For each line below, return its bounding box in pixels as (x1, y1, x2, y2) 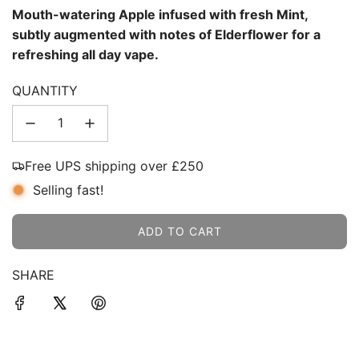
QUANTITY (12, 82, 78, 99)
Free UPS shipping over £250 (25, 157, 204, 174)
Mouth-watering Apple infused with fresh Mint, (12, 6, 308, 22)
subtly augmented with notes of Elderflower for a (12, 26, 321, 42)
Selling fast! (33, 181, 103, 198)
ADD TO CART (137, 224, 222, 238)
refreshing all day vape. (12, 46, 159, 63)
